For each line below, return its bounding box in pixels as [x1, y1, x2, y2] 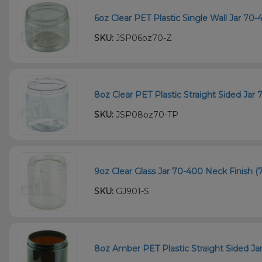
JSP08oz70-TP [113, 109, 179, 120]
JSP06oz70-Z [113, 32, 173, 43]
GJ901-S [113, 186, 150, 197]
